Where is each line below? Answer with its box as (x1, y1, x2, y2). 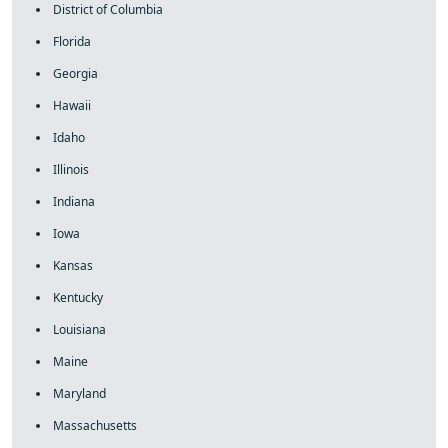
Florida (53, 33, 91, 50)
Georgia (53, 65, 98, 82)
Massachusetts (53, 417, 137, 434)
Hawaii (53, 97, 91, 114)
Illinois (53, 161, 89, 178)
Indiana (53, 193, 95, 210)
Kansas (53, 257, 93, 274)
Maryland (53, 385, 106, 402)
